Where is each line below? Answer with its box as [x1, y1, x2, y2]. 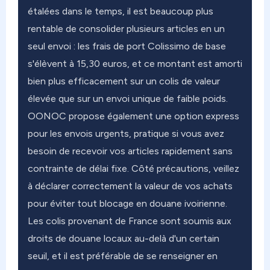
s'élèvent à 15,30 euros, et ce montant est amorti [28, 58, 242, 70]
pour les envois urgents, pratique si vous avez [28, 128, 224, 140]
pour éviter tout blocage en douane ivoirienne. [28, 198, 227, 210]
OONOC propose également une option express [28, 110, 239, 122]
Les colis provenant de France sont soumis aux [28, 215, 231, 227]
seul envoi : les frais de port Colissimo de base [28, 40, 226, 52]
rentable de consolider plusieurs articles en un [28, 23, 225, 35]
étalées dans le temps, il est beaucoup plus [28, 5, 213, 17]
